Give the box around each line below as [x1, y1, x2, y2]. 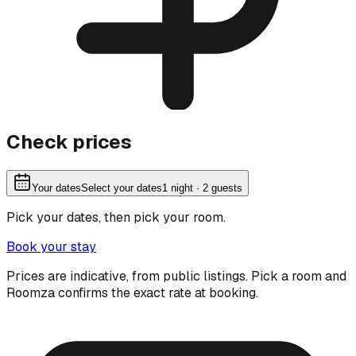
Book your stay [6, 238, 96, 255]
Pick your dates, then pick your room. [6, 208, 226, 226]
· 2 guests [193, 181, 242, 194]
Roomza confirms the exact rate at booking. [6, 284, 258, 301]
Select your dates [81, 181, 162, 194]
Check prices [6, 129, 132, 154]
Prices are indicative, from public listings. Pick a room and [6, 267, 346, 284]
